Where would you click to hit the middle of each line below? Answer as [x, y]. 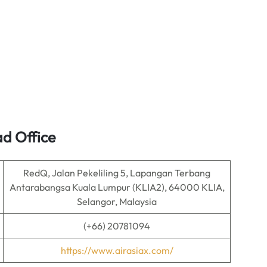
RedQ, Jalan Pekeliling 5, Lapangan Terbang [117, 173]
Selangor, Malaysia [117, 201]
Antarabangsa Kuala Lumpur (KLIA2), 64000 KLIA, [117, 187]
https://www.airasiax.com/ [117, 250]
